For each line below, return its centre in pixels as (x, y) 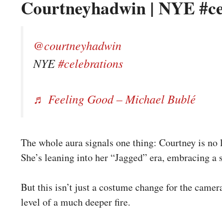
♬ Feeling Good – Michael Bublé (114, 98)
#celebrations (90, 63)
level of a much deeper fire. (76, 202)
